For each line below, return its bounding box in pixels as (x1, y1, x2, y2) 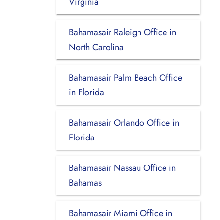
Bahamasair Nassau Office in (68, 161, 176, 174)
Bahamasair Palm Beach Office (68, 71, 182, 84)
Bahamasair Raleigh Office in (68, 26, 176, 39)
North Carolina (68, 40, 124, 54)
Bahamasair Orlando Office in (68, 116, 179, 129)
